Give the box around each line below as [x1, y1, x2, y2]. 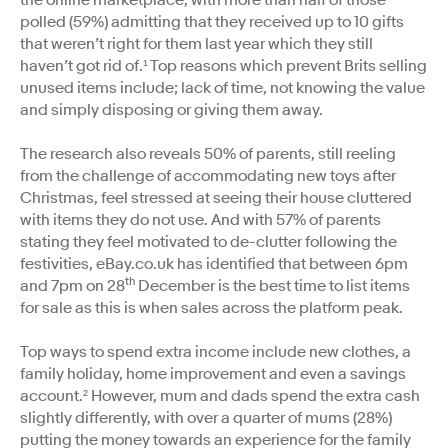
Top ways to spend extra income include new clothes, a [20, 341, 411, 362]
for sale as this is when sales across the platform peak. [20, 297, 403, 318]
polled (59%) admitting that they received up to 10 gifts [20, 11, 404, 32]
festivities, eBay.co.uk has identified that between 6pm [20, 253, 408, 274]
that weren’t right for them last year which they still [20, 33, 373, 54]
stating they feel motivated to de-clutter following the [20, 231, 397, 252]
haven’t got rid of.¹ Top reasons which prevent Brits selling [20, 55, 427, 76]
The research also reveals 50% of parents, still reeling [20, 143, 396, 164]
